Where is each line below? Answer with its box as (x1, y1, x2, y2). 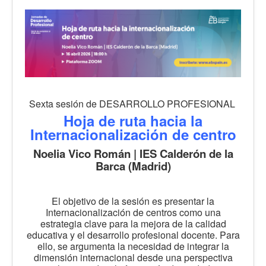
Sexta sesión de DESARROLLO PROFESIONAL (28, 96, 237, 110)
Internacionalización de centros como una (45, 205, 221, 219)
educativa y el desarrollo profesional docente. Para (26, 227, 240, 242)
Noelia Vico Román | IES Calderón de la (33, 145, 233, 161)
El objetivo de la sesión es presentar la (52, 194, 214, 208)
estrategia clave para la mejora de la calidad (40, 216, 226, 230)
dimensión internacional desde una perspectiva (33, 250, 233, 264)
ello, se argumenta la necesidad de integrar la (37, 239, 229, 253)
